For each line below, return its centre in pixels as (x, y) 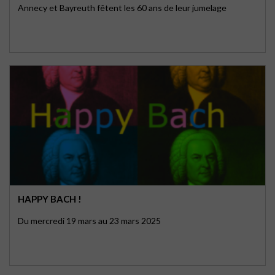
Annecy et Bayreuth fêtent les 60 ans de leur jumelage (122, 8)
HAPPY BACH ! (50, 199)
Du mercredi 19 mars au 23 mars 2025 (89, 221)
